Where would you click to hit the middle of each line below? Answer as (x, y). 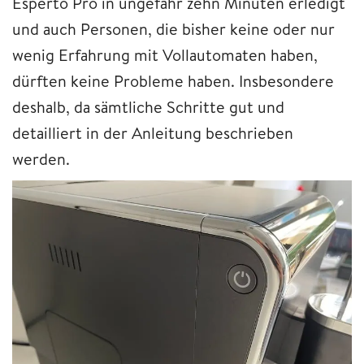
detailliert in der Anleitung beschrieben (153, 133)
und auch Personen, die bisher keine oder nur (173, 29)
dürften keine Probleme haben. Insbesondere (173, 81)
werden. (43, 159)
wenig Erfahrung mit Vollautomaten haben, (165, 55)
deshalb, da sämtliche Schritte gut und (148, 107)
